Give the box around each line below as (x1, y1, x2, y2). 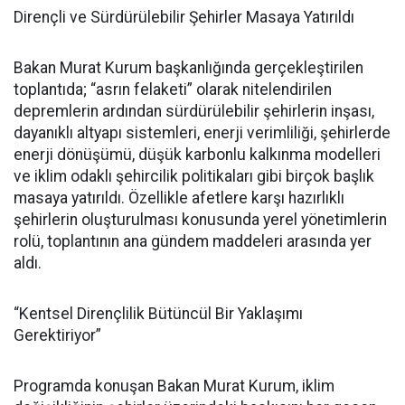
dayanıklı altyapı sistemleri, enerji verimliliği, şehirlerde (14, 124, 391, 143)
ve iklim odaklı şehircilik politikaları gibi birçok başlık (14, 167, 374, 186)
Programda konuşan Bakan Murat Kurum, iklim (14, 377, 334, 396)
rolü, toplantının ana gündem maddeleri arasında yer (14, 232, 372, 251)
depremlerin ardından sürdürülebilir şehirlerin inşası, (14, 102, 374, 121)
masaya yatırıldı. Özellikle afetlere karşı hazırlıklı (14, 189, 344, 208)
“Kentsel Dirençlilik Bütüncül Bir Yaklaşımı (14, 305, 303, 324)
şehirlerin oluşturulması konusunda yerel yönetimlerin (14, 211, 387, 230)
